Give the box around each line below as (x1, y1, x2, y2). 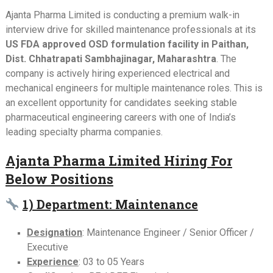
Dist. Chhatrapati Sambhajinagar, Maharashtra (5, 53, 216, 65)
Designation (26, 227, 82, 238)
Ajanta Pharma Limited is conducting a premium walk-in (5, 9, 239, 21)
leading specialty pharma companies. (5, 126, 163, 138)
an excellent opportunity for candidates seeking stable (5, 97, 237, 108)
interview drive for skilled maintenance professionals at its (5, 24, 256, 35)
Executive (26, 241, 68, 253)
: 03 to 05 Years (78, 256, 144, 268)
